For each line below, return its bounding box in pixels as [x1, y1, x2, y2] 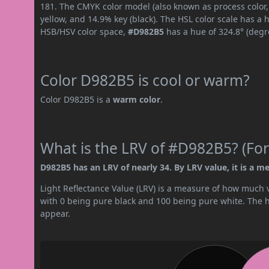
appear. [40, 207, 71, 219]
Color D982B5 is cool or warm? [40, 70, 250, 90]
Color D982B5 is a [40, 93, 113, 105]
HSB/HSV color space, [40, 25, 128, 37]
